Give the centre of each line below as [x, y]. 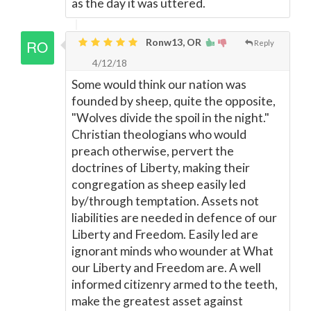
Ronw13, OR [173, 42]
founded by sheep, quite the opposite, [174, 101]
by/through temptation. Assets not [165, 201]
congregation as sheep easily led [159, 184]
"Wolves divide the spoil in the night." [170, 118]
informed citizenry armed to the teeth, [175, 284]
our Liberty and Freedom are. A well [166, 268]
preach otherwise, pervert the [153, 151]
